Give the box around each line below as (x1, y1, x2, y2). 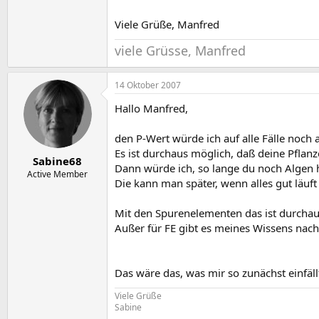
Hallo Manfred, (115, 101, 188, 116)
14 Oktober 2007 (115, 79, 181, 92)
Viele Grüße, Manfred (115, 17, 219, 32)
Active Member (27, 167, 88, 180)
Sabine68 (33, 153, 82, 168)
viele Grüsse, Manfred (115, 42, 246, 60)
